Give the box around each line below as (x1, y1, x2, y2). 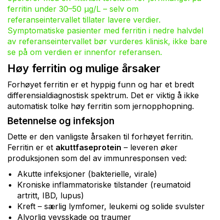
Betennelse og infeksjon (7, 115, 114, 127)
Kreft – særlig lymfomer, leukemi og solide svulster (17, 201, 205, 211)
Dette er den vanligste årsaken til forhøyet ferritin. (7, 131, 193, 141)
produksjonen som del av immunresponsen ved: (7, 153, 187, 163)
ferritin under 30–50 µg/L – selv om (7, 3, 138, 14)
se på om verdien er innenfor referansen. (7, 47, 162, 57)
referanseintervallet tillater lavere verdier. (7, 14, 161, 25)
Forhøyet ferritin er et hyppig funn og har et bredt (7, 79, 194, 89)
